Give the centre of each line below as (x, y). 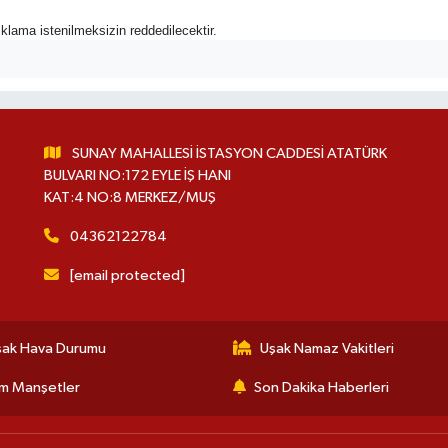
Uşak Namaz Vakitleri (327, 348)
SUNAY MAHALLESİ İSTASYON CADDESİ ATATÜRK (230, 153)
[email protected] (128, 275)
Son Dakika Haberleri (321, 387)
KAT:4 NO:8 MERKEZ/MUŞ (129, 197)
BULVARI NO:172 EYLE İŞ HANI (137, 175)
